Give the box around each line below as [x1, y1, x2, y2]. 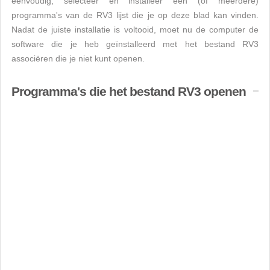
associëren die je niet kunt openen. [11, 54, 145, 63]
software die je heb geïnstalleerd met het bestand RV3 [11, 39, 259, 49]
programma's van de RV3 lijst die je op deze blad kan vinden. [11, 10, 259, 20]
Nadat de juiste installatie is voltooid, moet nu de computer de [11, 25, 259, 34]
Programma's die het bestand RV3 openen [11, 84, 246, 98]
